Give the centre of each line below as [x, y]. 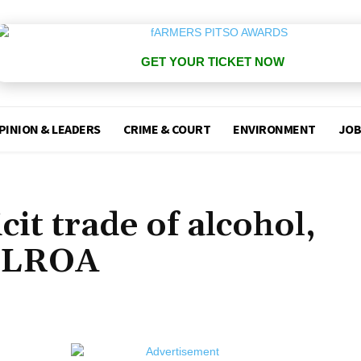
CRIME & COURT [167, 129]
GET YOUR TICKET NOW [212, 62]
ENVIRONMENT [274, 129]
